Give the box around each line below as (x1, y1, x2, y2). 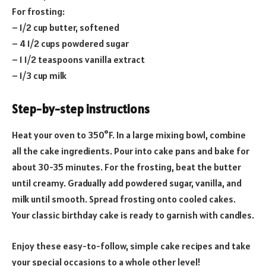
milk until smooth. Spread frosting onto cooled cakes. (12, 193, 236, 205)
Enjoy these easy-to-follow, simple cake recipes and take (12, 239, 251, 252)
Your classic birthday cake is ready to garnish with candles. (12, 209, 254, 221)
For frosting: (12, 5, 65, 18)
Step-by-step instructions (12, 101, 150, 117)
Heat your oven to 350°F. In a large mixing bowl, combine (12, 129, 246, 141)
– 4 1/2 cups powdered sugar (12, 37, 129, 50)
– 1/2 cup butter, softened (12, 21, 119, 34)
